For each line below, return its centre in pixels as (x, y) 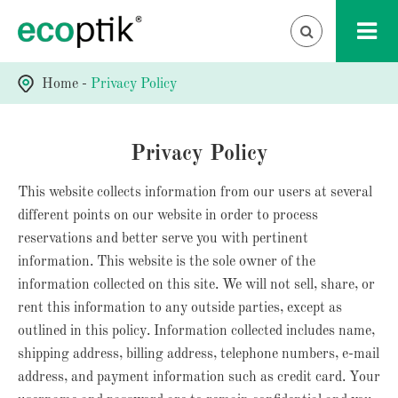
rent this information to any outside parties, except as (180, 308)
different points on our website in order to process (168, 216)
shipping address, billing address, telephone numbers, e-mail (199, 354)
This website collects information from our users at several (195, 193)
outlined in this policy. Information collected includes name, (196, 331)
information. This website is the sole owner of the (167, 262)
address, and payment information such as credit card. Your (199, 378)
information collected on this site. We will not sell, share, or (196, 285)
